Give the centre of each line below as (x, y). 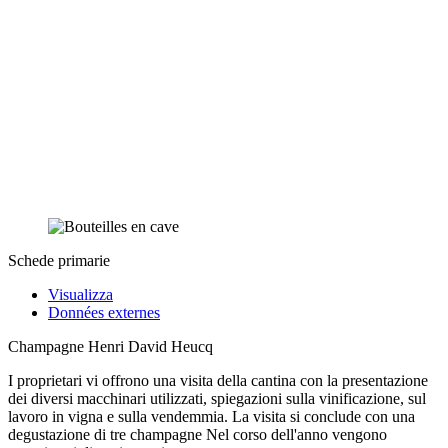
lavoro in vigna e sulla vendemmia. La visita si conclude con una (211, 416)
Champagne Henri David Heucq (110, 346)
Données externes (104, 312)
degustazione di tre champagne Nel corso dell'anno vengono (197, 434)
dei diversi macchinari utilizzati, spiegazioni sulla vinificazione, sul (217, 398)
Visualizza (80, 294)
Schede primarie (59, 260)
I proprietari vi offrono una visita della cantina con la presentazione (218, 380)
